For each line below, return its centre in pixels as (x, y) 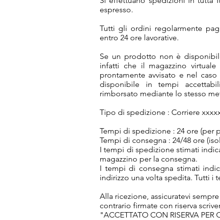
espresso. (116, 10)
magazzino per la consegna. (149, 159)
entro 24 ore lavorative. (139, 38)
